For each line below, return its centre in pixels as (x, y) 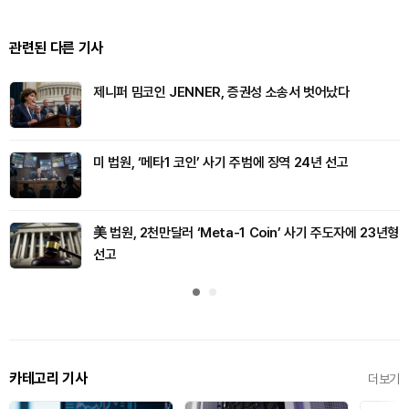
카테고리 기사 (48, 379)
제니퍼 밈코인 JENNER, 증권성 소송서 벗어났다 (221, 93)
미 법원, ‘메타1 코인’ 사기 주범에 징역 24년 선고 (221, 163)
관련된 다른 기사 (56, 48)
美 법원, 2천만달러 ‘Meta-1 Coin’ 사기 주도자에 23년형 (246, 233)
